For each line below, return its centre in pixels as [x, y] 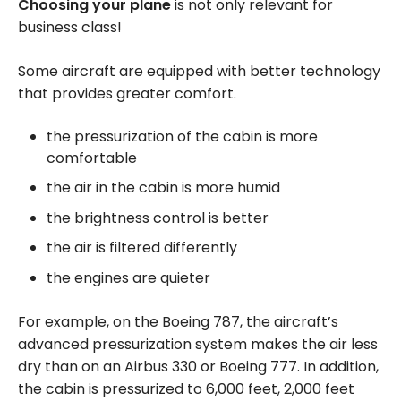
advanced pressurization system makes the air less [198, 345]
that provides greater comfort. [127, 93]
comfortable [92, 158]
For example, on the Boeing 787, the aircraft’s [178, 322]
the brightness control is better [158, 218]
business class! [70, 27]
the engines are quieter [128, 278]
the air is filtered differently [142, 248]
